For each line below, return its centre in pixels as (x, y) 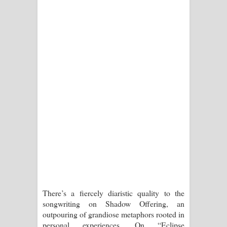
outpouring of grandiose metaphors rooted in (113, 214)
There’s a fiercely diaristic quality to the (113, 193)
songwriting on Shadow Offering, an (113, 203)
